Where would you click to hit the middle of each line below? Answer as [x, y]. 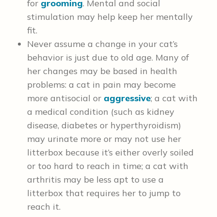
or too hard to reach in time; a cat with [108, 166]
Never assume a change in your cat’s [102, 44]
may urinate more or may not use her [104, 139]
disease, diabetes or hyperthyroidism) [104, 125]
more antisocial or [65, 98]
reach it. [44, 207]
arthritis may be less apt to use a [95, 179]
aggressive [127, 98]
